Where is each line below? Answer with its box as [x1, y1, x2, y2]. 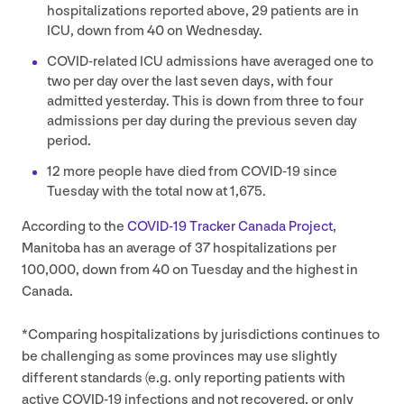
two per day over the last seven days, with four [47, 72, 333, 90]
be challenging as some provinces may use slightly [22, 347, 337, 365]
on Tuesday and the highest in [170, 261, 358, 279]
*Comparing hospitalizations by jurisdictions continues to [22, 326, 380, 344]
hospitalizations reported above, [47, 2, 252, 20]
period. [47, 132, 94, 150]
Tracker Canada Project [187, 217, 333, 235]
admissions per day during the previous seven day [47, 112, 357, 130]
